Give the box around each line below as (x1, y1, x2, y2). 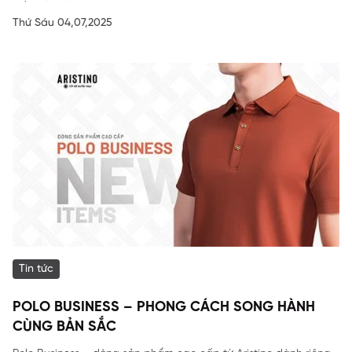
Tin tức (19, 263, 53, 275)
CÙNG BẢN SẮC (13, 320, 116, 335)
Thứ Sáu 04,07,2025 (13, 17, 112, 29)
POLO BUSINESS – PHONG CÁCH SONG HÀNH (13, 300, 315, 315)
